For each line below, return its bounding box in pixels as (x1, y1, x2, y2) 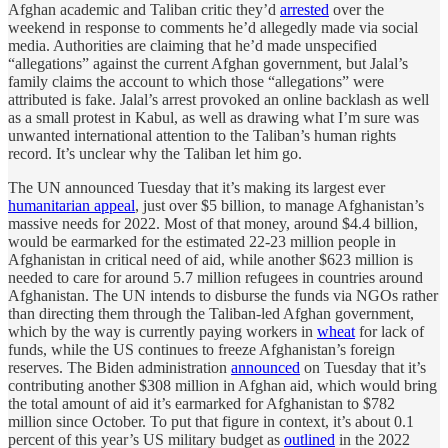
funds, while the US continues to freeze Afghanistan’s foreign (8, 340, 395, 358)
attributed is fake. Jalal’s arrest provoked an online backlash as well (8, 90, 429, 108)
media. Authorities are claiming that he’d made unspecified (8, 36, 377, 54)
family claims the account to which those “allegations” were (8, 72, 384, 90)
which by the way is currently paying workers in (8, 322, 317, 340)
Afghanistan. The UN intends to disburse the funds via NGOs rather (8, 286, 438, 304)
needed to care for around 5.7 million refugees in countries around (8, 268, 423, 286)
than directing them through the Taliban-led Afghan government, (8, 304, 414, 322)
